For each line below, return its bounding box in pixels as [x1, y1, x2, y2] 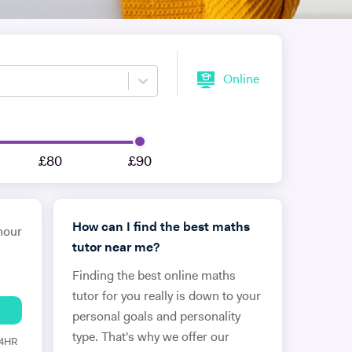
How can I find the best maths [71, 222, 250, 234]
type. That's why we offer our [71, 332, 229, 344]
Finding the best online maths [71, 270, 236, 283]
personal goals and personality [71, 311, 240, 324]
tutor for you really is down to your [71, 291, 261, 303]
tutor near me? [71, 242, 159, 255]
